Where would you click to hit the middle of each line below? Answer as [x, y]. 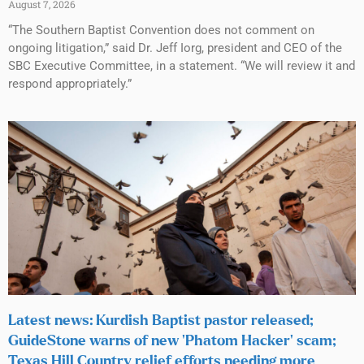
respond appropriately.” [70, 83]
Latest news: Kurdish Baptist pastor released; [161, 321]
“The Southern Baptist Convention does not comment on [161, 30]
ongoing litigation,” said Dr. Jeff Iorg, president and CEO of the [175, 48]
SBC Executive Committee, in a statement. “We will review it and [182, 65]
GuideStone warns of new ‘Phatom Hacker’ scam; [172, 341]
